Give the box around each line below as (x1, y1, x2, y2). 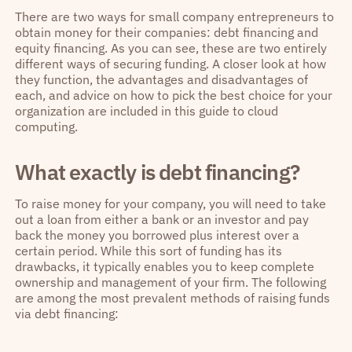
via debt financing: (15, 305, 119, 321)
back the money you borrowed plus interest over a (15, 226, 300, 243)
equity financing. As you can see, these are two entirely (15, 40, 328, 57)
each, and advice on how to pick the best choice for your (15, 87, 333, 104)
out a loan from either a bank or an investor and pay (15, 211, 310, 227)
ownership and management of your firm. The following (15, 273, 327, 290)
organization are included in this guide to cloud (15, 103, 279, 119)
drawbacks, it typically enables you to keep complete (15, 258, 315, 274)
